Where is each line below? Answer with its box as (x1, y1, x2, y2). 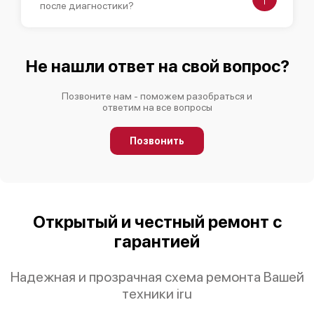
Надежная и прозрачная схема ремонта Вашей (10, 268, 304, 285)
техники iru (122, 285, 192, 302)
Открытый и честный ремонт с (32, 211, 282, 232)
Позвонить (130, 135, 184, 146)
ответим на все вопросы (102, 101, 212, 113)
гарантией (114, 231, 200, 252)
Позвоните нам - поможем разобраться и (62, 90, 252, 102)
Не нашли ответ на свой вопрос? (25, 55, 289, 76)
